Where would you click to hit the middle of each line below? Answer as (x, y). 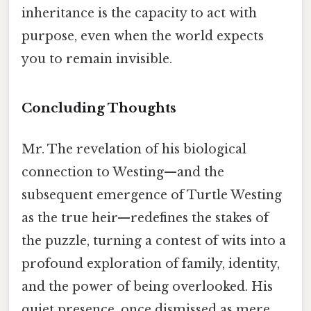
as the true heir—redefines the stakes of (145, 218)
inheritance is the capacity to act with (139, 13)
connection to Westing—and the (123, 173)
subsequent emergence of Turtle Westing (152, 195)
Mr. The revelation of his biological (134, 150)
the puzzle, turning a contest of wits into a (154, 241)
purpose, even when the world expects (143, 36)
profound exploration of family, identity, (151, 264)
